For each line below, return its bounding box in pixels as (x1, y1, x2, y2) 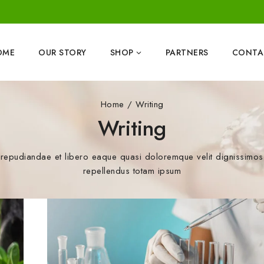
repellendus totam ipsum (82, 164, 181, 177)
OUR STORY (38, 46, 87, 58)
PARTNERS (165, 46, 209, 58)
